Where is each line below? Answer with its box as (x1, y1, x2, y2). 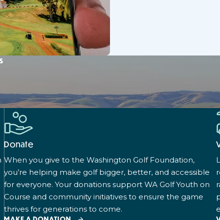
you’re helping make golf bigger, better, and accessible (4, 167, 210, 177)
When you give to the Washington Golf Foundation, (4, 155, 194, 165)
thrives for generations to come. (4, 204, 122, 214)
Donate (4, 138, 34, 150)
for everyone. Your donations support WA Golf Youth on (4, 179, 210, 189)
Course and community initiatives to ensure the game (4, 192, 203, 201)
